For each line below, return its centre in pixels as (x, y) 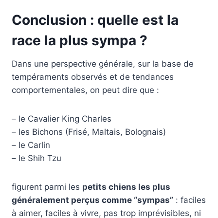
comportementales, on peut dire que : (85, 90)
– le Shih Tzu (36, 158)
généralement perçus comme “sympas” (92, 200)
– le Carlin (31, 145)
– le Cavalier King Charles (62, 119)
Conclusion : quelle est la (95, 20)
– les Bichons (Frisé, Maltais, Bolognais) (89, 132)
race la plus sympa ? (80, 41)
